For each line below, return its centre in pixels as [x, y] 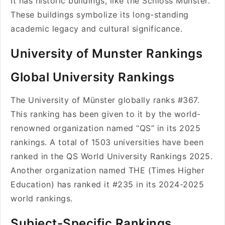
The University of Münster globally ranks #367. [105, 100]
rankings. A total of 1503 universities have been [107, 142]
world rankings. [42, 198]
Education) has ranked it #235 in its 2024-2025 [107, 184]
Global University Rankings [92, 77]
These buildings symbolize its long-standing [100, 15]
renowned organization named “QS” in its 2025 [105, 128]
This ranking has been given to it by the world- [106, 114]
